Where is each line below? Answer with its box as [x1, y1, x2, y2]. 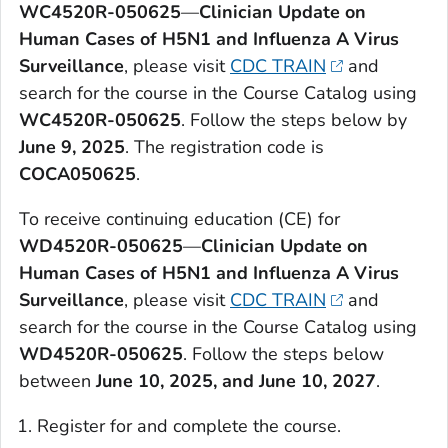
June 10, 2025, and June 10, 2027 [96, 368, 376, 393]
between [19, 368, 96, 393]
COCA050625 [19, 161, 136, 186]
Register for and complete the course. [37, 413, 341, 438]
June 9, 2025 [19, 134, 125, 159]
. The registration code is [125, 134, 324, 159]
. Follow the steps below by [181, 107, 407, 132]
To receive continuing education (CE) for [19, 206, 340, 231]
